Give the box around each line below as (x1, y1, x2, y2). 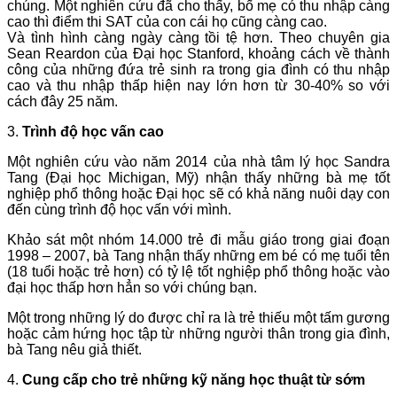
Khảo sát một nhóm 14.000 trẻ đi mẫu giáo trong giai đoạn (7, 232, 390, 248)
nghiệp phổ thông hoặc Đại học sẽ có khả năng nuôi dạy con (7, 186, 390, 202)
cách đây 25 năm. (7, 94, 118, 110)
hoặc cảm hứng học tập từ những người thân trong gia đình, (7, 326, 390, 342)
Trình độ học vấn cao (22, 124, 164, 140)
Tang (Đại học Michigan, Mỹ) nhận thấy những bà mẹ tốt (7, 170, 390, 186)
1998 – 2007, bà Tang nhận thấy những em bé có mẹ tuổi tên (7, 248, 390, 264)
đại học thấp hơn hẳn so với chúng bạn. (7, 280, 257, 296)
